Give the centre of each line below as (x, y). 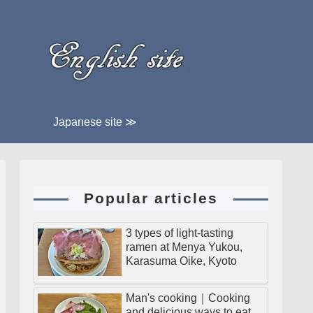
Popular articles (151, 198)
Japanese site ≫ (95, 122)
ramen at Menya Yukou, (184, 247)
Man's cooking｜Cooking (188, 298)
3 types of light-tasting (180, 233)
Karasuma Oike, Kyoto (181, 261)
